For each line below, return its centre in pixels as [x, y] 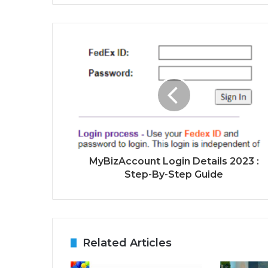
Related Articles [127, 243]
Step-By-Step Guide [174, 175]
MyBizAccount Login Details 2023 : [174, 162]
